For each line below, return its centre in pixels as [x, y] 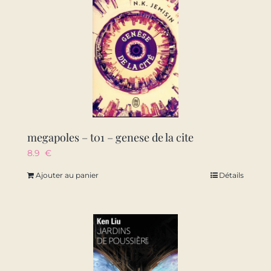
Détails [232, 175]
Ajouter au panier [67, 175]
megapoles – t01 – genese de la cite [110, 138]
